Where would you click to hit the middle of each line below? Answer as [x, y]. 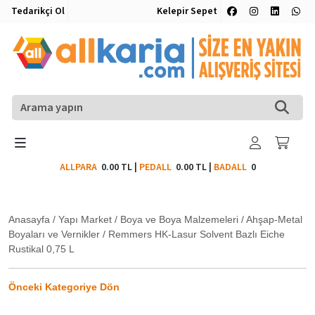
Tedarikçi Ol [38, 11]
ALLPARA [80, 167]
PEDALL [157, 167]
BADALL [230, 167]
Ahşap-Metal [274, 219]
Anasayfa [29, 219]
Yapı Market [85, 219]
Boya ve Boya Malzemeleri [179, 219]
